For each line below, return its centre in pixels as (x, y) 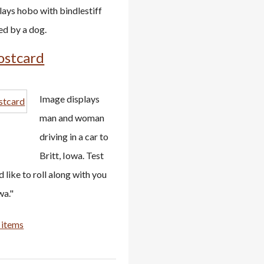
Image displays (70, 99)
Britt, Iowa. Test (72, 155)
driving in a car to (74, 136)
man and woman (72, 118)
